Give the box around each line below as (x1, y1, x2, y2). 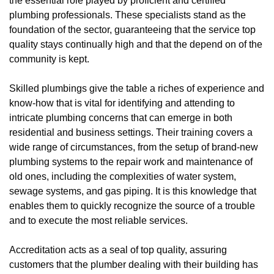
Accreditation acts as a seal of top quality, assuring (9, 244, 227, 255)
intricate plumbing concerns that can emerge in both (9, 112, 232, 123)
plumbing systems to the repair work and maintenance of (9, 156, 253, 167)
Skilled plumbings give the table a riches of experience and (9, 83, 264, 94)
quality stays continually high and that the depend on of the (9, 39, 262, 50)
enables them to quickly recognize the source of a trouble (9, 200, 255, 211)
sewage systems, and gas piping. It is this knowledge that (9, 185, 256, 196)
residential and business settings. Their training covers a (9, 127, 253, 138)
